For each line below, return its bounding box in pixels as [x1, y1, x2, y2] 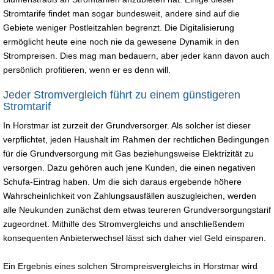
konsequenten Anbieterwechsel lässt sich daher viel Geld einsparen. [3, 232, 266, 243]
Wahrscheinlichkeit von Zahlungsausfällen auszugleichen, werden [3, 190, 256, 201]
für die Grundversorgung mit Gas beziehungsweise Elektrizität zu [3, 148, 254, 158]
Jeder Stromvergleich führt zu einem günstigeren [3, 88, 240, 101]
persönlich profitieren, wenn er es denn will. [3, 64, 171, 75]
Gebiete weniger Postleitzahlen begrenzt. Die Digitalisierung [3, 22, 234, 32]
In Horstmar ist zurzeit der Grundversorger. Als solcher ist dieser [3, 120, 251, 130]
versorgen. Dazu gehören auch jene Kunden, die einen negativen [3, 162, 256, 172]
